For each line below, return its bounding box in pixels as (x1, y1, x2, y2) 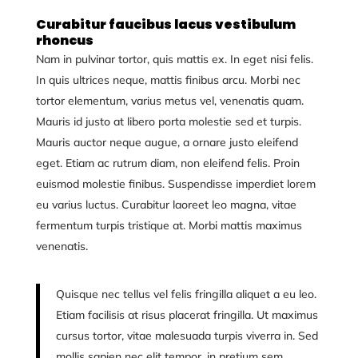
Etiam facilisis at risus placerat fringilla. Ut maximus (55, 308, 318, 322)
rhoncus (35, 31, 93, 50)
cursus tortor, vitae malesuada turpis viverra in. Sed (55, 328, 318, 343)
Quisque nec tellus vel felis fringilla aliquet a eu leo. (55, 287, 316, 301)
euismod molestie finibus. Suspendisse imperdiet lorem (35, 177, 316, 191)
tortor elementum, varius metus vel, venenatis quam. (35, 93, 304, 108)
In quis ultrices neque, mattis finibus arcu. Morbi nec (35, 73, 300, 87)
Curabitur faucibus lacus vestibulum (35, 15, 296, 34)
